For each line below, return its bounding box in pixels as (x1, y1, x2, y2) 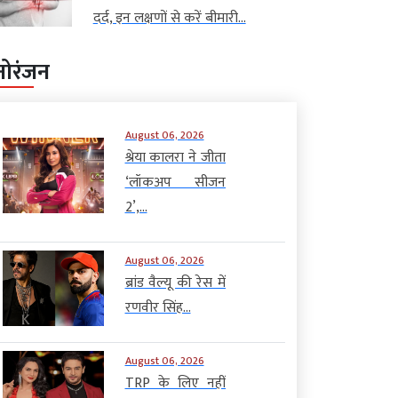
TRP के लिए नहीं (124, 370, 226, 395)
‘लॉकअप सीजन (124, 170, 226, 195)
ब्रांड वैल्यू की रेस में (124, 270, 226, 295)
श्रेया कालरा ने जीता (124, 145, 226, 170)
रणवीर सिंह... (124, 295, 191, 320)
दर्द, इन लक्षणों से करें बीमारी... (92, 5, 246, 30)
